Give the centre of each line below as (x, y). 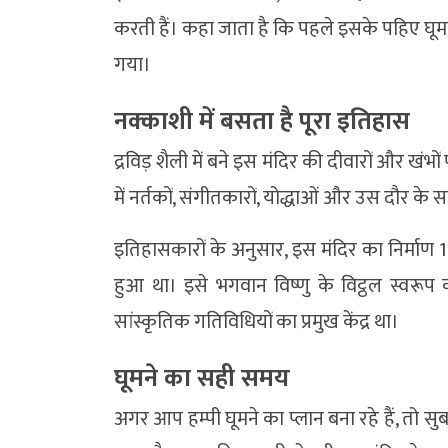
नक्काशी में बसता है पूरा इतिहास (262, 121)
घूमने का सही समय (202, 378)
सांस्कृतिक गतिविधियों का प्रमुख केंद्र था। (256, 321)
